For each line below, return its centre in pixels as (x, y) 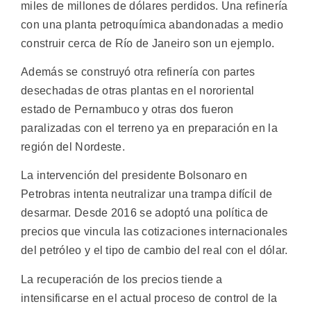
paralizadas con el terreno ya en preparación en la (149, 128)
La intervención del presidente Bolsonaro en (134, 176)
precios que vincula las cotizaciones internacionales (154, 232)
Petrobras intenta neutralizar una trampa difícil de (147, 194)
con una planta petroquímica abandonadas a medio (152, 24)
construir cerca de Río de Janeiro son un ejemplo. (148, 43)
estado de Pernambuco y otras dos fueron (127, 109)
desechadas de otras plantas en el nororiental (138, 90)
